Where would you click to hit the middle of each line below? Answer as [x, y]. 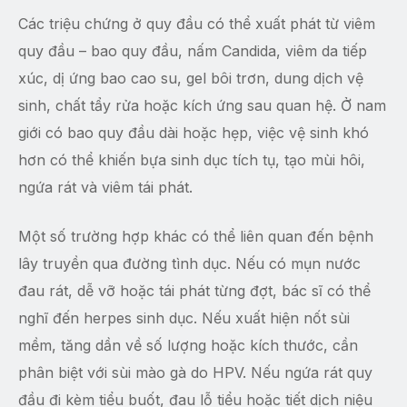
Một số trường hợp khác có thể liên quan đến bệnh [196, 237]
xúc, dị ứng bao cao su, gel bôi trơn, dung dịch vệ [191, 79]
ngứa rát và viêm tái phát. [105, 188]
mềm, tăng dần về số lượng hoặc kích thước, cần [188, 346]
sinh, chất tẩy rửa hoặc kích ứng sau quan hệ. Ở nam [202, 106]
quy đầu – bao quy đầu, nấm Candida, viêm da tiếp [193, 51]
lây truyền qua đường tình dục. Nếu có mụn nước [189, 264]
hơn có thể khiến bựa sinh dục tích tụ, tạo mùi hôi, [192, 160]
